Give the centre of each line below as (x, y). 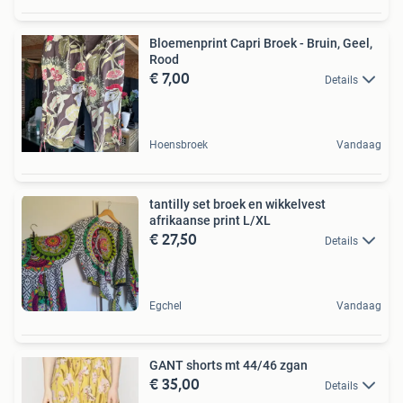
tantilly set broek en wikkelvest (237, 204)
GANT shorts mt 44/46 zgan (228, 365)
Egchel (166, 305)
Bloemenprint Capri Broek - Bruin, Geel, (261, 43)
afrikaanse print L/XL (210, 220)
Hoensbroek (179, 144)
